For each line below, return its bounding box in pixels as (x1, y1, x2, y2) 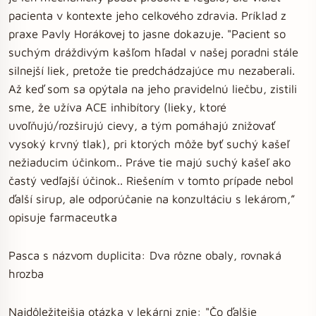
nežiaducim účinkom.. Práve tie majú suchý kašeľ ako (8, 155, 291, 169)
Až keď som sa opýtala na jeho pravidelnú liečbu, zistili (8, 82, 297, 95)
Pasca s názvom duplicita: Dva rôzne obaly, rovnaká (8, 248, 281, 262)
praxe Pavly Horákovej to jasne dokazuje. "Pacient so (8, 27, 286, 40)
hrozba (8, 267, 44, 280)
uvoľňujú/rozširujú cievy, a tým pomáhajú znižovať (8, 119, 275, 132)
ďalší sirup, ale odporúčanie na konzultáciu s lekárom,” (8, 192, 295, 205)
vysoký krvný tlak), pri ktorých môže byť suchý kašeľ (8, 137, 289, 150)
